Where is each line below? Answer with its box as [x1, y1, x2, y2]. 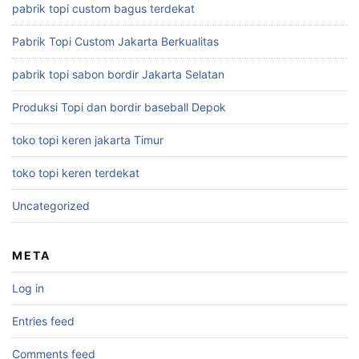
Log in [12, 280, 44, 295]
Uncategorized [12, 198, 90, 212]
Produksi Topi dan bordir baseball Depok [12, 99, 226, 114]
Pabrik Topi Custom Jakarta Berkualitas [12, 34, 219, 48]
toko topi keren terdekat [12, 165, 139, 179]
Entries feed [12, 313, 75, 328]
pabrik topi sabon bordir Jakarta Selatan [12, 67, 224, 81]
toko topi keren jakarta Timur [12, 132, 163, 147]
